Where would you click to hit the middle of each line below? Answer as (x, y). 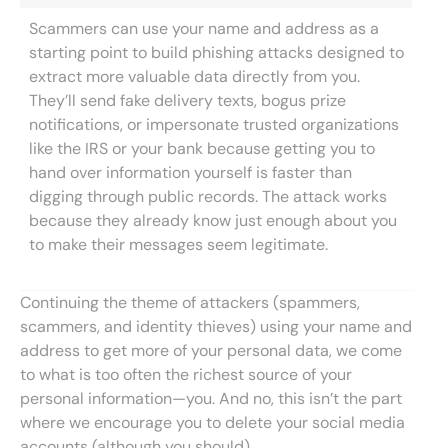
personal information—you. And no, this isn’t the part (211, 398)
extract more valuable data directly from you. (194, 76)
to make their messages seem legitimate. (178, 244)
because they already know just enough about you (213, 220)
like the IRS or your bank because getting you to (202, 148)
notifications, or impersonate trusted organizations (214, 124)
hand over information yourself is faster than (190, 172)
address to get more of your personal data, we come (211, 350)
